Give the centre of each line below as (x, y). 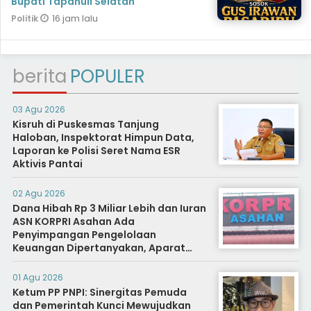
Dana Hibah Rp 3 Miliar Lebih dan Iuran (109, 209)
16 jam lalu (75, 19)
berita (39, 77)
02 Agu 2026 (39, 194)
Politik (26, 19)
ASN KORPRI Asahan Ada (73, 222)
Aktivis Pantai (47, 164)
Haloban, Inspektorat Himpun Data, (103, 138)
